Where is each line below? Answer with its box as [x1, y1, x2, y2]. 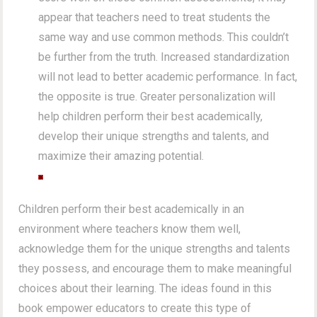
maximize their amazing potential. [38, 149, 204, 163]
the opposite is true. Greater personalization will [38, 89, 276, 103]
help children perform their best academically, [38, 109, 263, 123]
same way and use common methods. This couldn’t [38, 30, 289, 44]
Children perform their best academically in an [18, 202, 245, 216]
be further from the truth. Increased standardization [38, 50, 290, 64]
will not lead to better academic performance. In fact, [38, 69, 298, 83]
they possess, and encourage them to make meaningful [18, 261, 292, 275]
